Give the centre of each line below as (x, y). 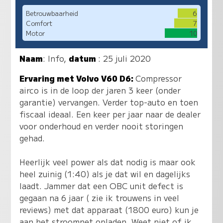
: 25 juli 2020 (125, 58)
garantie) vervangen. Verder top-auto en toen (109, 102)
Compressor (159, 78)
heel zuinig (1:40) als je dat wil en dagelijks (105, 173)
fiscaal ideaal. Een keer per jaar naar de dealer (110, 114)
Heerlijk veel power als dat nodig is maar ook (108, 162)
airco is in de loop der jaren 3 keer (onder (100, 90)
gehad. (32, 138)
